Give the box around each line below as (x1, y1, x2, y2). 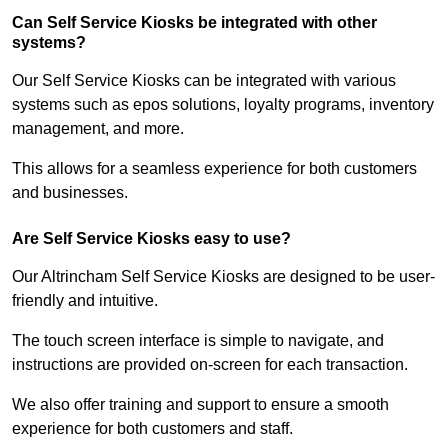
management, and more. (12, 120, 188, 138)
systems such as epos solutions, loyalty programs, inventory (12, 96, 434, 114)
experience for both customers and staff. (12, 420, 293, 438)
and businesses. (12, 184, 128, 202)
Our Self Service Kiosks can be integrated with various (12, 72, 396, 90)
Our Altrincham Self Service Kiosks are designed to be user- (12, 268, 435, 286)
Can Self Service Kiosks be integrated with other (12, 14, 377, 32)
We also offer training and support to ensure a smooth (12, 396, 389, 414)
